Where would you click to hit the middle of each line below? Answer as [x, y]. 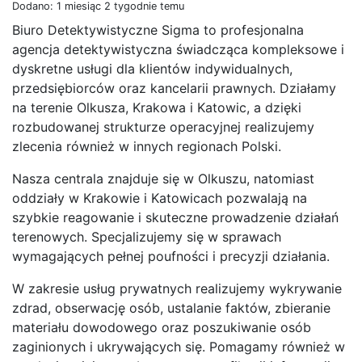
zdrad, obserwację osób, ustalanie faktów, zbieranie [171, 307]
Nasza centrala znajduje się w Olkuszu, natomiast [163, 178]
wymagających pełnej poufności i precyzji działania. [171, 256]
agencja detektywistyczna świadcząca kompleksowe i [178, 49]
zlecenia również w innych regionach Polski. [147, 146]
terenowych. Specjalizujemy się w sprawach [147, 236]
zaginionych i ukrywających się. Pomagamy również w [179, 346]
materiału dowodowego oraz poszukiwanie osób [162, 327]
